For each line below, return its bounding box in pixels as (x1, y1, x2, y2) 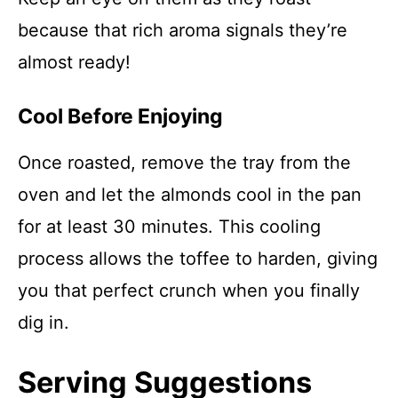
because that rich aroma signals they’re (18, 20, 347, 41)
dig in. (18, 312, 69, 333)
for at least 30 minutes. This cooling (18, 216, 321, 237)
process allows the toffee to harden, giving (18, 248, 378, 269)
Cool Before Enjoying (18, 104, 223, 129)
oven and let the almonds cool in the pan (18, 184, 362, 205)
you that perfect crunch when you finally (18, 280, 360, 301)
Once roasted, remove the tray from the (18, 152, 351, 173)
